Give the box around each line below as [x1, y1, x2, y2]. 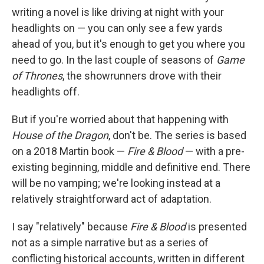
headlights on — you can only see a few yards [12, 21, 223, 34]
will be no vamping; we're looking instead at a [12, 176, 220, 189]
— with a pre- [183, 144, 245, 157]
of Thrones [12, 69, 62, 82]
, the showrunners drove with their [62, 69, 222, 82]
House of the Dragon [12, 128, 108, 141]
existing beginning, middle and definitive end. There [12, 160, 250, 173]
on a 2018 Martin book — [12, 144, 127, 157]
